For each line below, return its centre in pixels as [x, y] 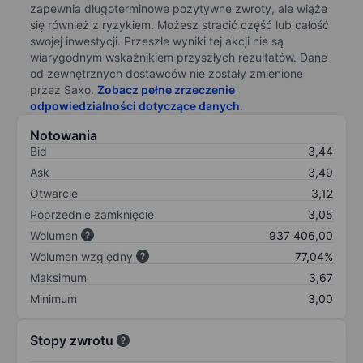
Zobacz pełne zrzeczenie [166, 89]
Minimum [53, 298]
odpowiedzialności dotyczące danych [135, 105]
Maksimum [58, 277]
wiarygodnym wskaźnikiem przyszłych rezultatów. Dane [179, 57]
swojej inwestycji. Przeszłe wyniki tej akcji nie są [157, 41]
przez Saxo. [64, 89]
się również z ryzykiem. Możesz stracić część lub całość [179, 24]
